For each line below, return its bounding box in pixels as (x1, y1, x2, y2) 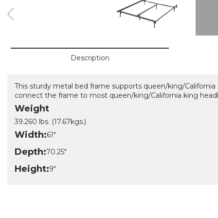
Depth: (15, 146, 46, 157)
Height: (15, 163, 49, 174)
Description (70, 54, 109, 62)
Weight (15, 103, 49, 114)
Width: (15, 129, 47, 140)
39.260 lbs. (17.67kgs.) (15, 117, 86, 126)
